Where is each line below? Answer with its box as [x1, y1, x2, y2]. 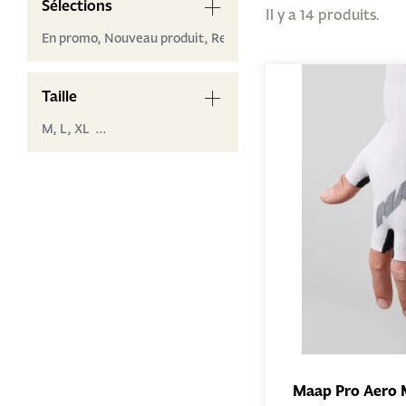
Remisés [211, 30, 262, 46]
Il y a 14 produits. [265, 5, 380, 24]
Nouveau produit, [104, 30, 211, 46]
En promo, [42, 30, 104, 46]
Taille [42, 86, 77, 106]
